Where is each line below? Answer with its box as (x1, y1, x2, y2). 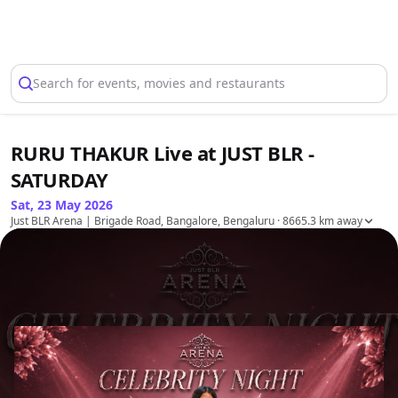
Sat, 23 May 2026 (11, 196, 113, 213)
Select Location (39, 20, 147, 40)
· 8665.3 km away (275, 213, 362, 228)
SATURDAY (11, 166, 108, 193)
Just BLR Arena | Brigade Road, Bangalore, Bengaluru (11, 213, 275, 228)
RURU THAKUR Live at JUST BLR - (11, 139, 314, 166)
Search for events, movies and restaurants (33, 75, 285, 92)
